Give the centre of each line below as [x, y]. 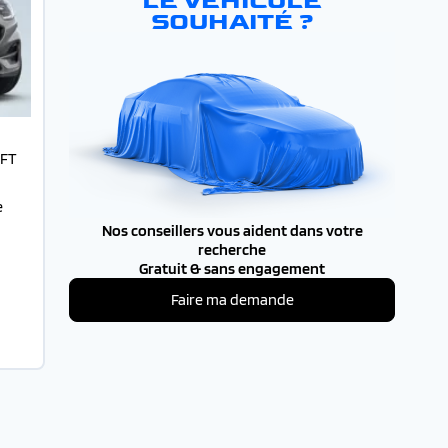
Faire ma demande [232, 299]
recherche [232, 249]
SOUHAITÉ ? [232, 21]
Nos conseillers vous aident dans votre [232, 230]
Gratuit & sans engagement [232, 268]
